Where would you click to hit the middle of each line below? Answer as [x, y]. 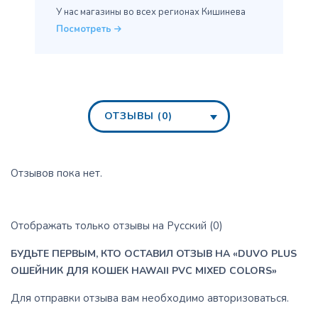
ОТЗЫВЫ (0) [138, 116]
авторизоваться [247, 298]
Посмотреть [85, 29]
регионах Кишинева [201, 12]
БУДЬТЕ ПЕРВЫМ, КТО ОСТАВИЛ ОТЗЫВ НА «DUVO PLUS [154, 254]
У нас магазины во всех [106, 12]
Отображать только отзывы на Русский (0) [117, 226]
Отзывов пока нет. [56, 174]
